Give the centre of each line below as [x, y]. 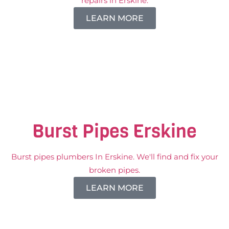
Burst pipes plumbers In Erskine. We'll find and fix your [114, 156]
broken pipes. [114, 170]
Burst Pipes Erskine [114, 131]
